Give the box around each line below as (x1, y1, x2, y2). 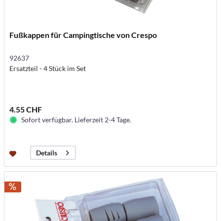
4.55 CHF (9, 105, 42, 114)
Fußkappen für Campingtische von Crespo (9, 30, 157, 40)
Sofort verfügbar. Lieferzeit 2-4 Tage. (21, 115, 132, 124)
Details (36, 148, 58, 157)
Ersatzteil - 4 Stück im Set (9, 64, 86, 73)
